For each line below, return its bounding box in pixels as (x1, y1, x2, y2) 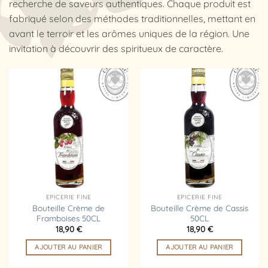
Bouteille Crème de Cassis (151, 202, 248, 213)
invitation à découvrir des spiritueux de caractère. (9, 42, 223, 54)
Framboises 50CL (36, 212, 100, 223)
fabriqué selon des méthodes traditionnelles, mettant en (9, 12, 255, 25)
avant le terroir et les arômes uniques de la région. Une (9, 27, 249, 39)
